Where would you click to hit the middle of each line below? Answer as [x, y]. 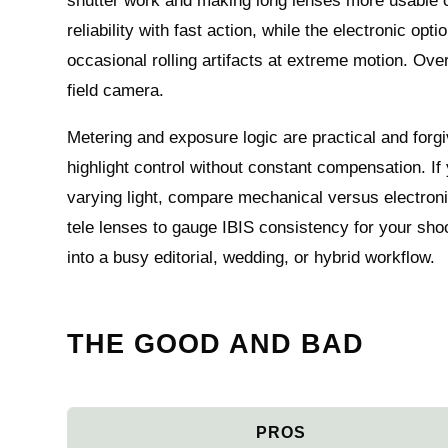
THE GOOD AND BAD [216, 344]
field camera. [116, 90]
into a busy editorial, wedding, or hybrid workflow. [251, 257]
